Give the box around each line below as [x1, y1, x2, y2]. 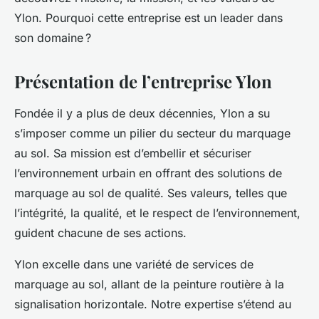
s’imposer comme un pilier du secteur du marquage [14, 126, 291, 140]
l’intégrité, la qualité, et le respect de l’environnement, [14, 206, 300, 220]
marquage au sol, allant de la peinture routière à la [14, 277, 284, 291]
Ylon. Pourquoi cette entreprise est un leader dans [14, 11, 283, 25]
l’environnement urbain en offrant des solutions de [14, 166, 282, 180]
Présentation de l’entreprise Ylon [14, 70, 272, 93]
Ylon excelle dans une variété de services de [14, 257, 253, 271]
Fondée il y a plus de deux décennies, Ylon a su [14, 106, 270, 120]
